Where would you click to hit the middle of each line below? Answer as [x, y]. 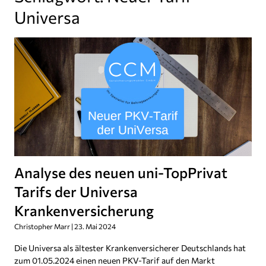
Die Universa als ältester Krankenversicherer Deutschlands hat [130, 248]
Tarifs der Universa [76, 191]
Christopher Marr [43, 226]
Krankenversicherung [84, 210]
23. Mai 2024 [94, 226]
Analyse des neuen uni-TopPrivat [121, 172]
